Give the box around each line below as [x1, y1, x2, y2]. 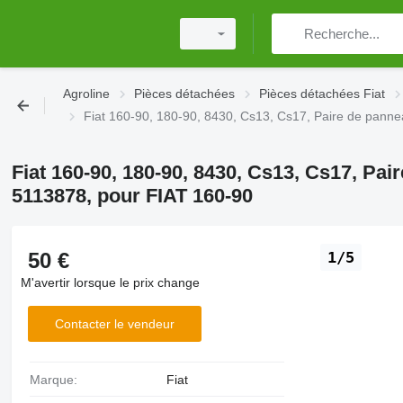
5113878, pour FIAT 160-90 [11, 184, 253, 207]
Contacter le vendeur [54, 316, 175, 331]
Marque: [40, 372, 77, 387]
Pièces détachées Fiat [259, 86, 385, 101]
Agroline [63, 86, 110, 101]
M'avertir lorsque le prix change [20, 275, 200, 290]
